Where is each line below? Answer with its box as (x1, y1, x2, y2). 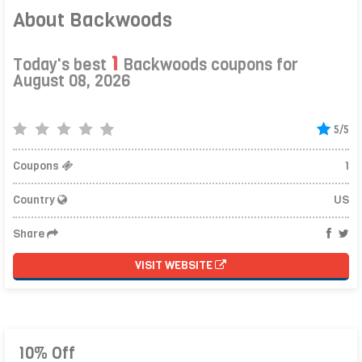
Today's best (13, 53, 112, 76)
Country (13, 192, 58, 208)
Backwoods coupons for (119, 53, 299, 76)
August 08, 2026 (13, 69, 131, 92)
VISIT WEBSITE (135, 257, 216, 273)
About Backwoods (13, 6, 173, 33)
